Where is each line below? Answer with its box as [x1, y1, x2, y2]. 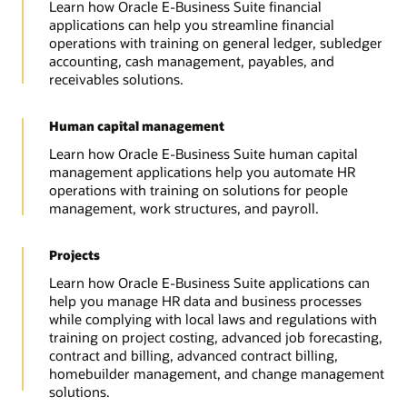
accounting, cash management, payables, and [48, 52, 334, 71]
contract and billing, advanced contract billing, [48, 346, 338, 365]
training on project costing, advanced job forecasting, [48, 328, 382, 347]
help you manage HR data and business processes [48, 292, 362, 311]
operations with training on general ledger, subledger [48, 34, 382, 53]
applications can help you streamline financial [48, 15, 334, 35]
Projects [48, 245, 100, 263]
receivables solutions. [48, 70, 184, 89]
